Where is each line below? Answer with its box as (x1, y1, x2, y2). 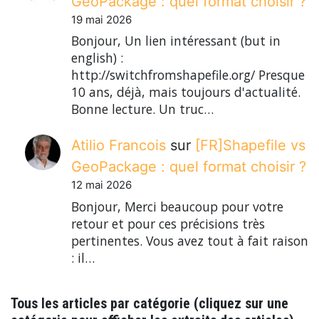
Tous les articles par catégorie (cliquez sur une (11, 294, 288, 312)
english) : (71, 48, 123, 66)
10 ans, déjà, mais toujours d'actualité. (71, 83, 300, 100)
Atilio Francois (71, 137, 166, 155)
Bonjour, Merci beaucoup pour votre (71, 197, 283, 215)
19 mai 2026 (71, 12, 132, 26)
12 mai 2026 (71, 178, 132, 192)
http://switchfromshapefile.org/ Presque (71, 66, 305, 83)
